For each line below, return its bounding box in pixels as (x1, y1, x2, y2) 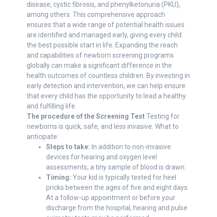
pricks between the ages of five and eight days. (46, 184, 189, 191)
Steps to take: (46, 143, 92, 151)
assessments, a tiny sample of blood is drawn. (46, 163, 186, 171)
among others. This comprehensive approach (27, 11, 165, 18)
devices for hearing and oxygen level (46, 153, 157, 161)
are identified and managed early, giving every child (27, 31, 182, 39)
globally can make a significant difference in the (27, 62, 172, 69)
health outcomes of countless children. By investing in (27, 72, 190, 79)
